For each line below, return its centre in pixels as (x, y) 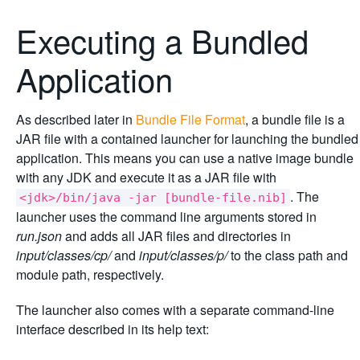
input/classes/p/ (183, 255)
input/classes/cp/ (63, 255)
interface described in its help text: (112, 329)
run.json (39, 235)
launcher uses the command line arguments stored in (166, 216)
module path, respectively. (90, 274)
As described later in (76, 119)
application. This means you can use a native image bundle (185, 157)
